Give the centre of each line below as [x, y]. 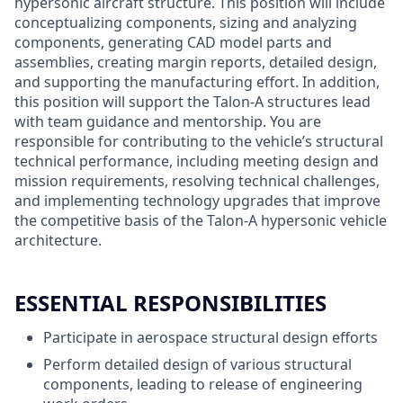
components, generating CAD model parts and [173, 42]
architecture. [58, 240]
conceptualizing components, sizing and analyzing [186, 22]
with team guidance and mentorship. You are [168, 121]
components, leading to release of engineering [203, 384]
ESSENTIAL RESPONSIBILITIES [170, 303]
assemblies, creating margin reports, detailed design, [196, 62]
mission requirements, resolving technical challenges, [197, 181]
